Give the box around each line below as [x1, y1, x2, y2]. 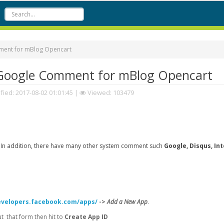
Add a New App [107, 197, 147, 206]
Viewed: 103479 [86, 88, 134, 97]
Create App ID [64, 212, 108, 221]
